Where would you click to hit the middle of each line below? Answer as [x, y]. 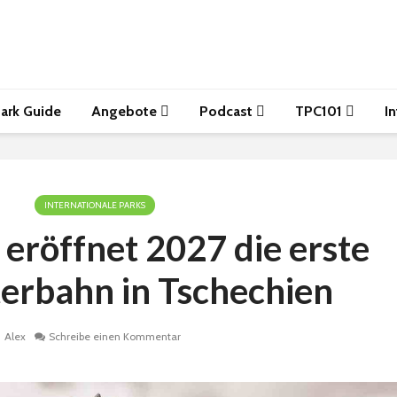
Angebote [126, 111]
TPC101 [320, 111]
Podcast [228, 111]
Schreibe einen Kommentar [114, 337]
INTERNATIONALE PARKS [94, 205]
